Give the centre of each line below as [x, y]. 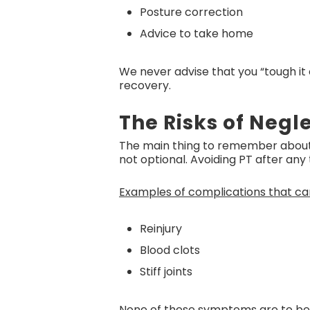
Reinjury [161, 229]
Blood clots [170, 250]
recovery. [145, 85]
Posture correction [191, 12]
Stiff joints [166, 272]
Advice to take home [197, 34]
